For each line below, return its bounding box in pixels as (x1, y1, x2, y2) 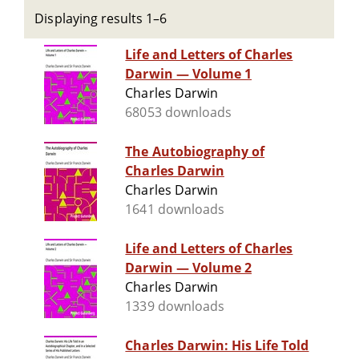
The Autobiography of (125, 143, 265, 161)
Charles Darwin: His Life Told (125, 337, 309, 355)
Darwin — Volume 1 (125, 65, 252, 83)
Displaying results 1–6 (34, 10, 167, 27)
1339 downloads (125, 297, 224, 316)
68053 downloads (125, 103, 232, 122)
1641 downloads (125, 200, 224, 219)
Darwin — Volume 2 (125, 259, 252, 277)
